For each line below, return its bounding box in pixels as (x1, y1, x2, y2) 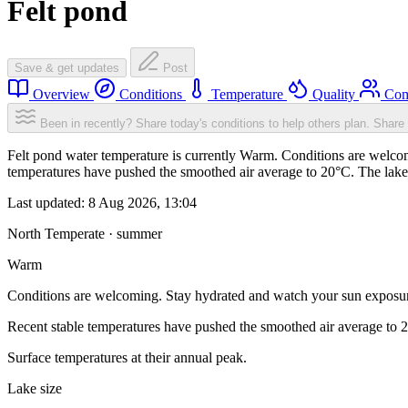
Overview (29, 87, 94, 103)
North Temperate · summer (7, 226, 162, 242)
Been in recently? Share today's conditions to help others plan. (40, 117, 370, 131)
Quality (309, 87, 359, 103)
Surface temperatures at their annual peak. (7, 350, 247, 366)
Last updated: (7, 195, 88, 211)
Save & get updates (15, 61, 119, 76)
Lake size (7, 381, 62, 397)
